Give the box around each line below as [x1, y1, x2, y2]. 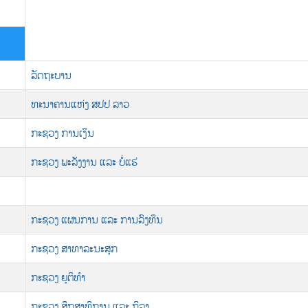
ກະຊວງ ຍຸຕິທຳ [31, 269, 85, 285]
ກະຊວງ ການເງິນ [31, 125, 94, 140]
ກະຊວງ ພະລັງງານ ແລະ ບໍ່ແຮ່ [31, 154, 137, 169]
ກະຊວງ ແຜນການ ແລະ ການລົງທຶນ [31, 212, 163, 227]
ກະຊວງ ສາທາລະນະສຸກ [31, 241, 118, 256]
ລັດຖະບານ [31, 67, 71, 82]
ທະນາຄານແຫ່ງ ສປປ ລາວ [31, 96, 129, 111]
